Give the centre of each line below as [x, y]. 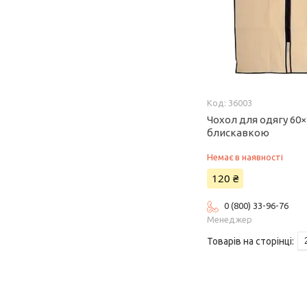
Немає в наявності [245, 157]
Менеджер [230, 219]
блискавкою [238, 132]
